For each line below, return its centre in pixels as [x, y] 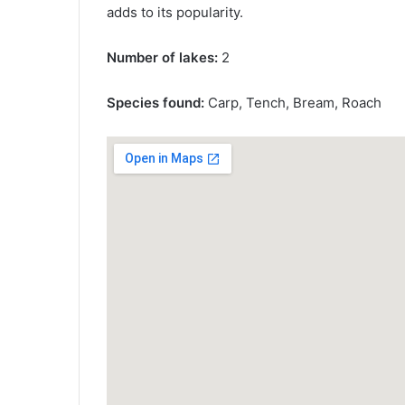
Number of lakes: [162, 58]
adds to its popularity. [175, 13]
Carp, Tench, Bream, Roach [293, 103]
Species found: [155, 103]
